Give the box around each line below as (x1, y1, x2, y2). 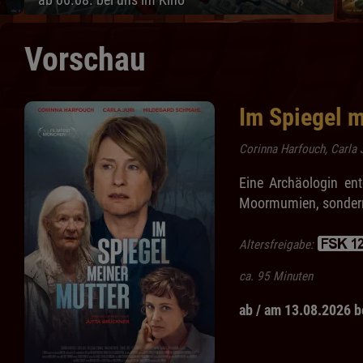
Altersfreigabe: (239, 237, 317, 253)
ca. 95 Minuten (239, 269, 313, 284)
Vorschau (24, 41, 146, 79)
